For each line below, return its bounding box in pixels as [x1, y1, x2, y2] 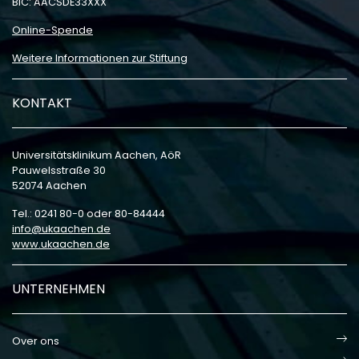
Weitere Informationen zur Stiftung [12, 51, 188, 65]
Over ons [12, 334, 59, 348]
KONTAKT [12, 94, 72, 112]
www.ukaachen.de [12, 237, 110, 251]
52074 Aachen [12, 179, 87, 192]
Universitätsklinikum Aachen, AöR [12, 148, 181, 162]
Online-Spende [12, 23, 93, 37]
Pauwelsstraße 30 [12, 163, 106, 177]
